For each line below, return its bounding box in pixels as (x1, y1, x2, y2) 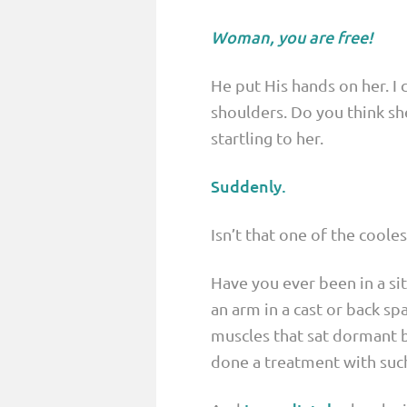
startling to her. (211, 128, 323, 148)
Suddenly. (211, 175, 286, 197)
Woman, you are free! (211, 26, 373, 48)
